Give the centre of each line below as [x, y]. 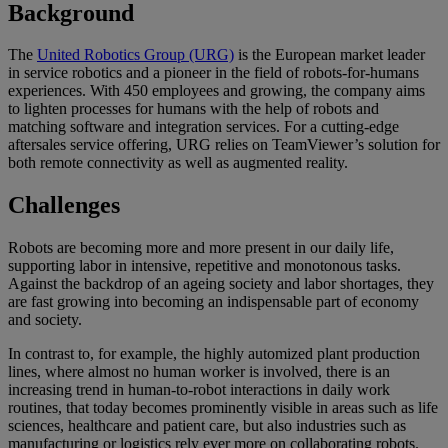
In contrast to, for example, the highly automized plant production [214, 354]
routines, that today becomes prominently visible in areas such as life [223, 408]
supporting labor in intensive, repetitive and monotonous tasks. [204, 266]
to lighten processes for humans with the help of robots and [193, 109]
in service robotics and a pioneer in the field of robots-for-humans [213, 73]
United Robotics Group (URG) [135, 55]
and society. [45, 320]
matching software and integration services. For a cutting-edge [203, 127]
